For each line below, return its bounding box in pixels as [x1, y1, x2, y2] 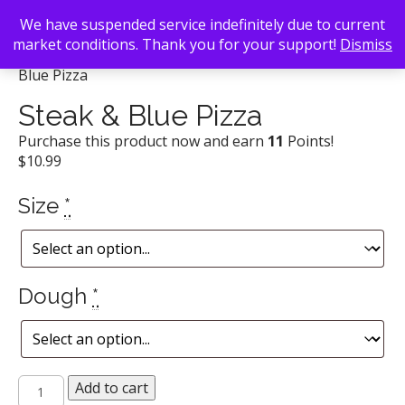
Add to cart [74, 378, 148, 398]
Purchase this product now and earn [18, 131, 268, 151]
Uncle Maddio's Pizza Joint [136, 45, 313, 65]
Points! [284, 131, 334, 151]
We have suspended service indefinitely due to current [20, 14, 385, 34]
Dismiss [340, 34, 392, 54]
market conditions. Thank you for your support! [13, 34, 340, 54]
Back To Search [18, 45, 123, 65]
